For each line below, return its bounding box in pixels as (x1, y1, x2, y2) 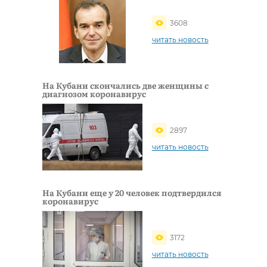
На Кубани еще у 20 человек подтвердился (42, 187, 221, 199)
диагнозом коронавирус (42, 88, 146, 100)
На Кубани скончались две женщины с (42, 79, 209, 92)
